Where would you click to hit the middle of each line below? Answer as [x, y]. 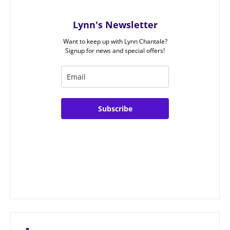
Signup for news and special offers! [115, 51]
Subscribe [115, 109]
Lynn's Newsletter [115, 25]
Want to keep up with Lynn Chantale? [115, 42]
